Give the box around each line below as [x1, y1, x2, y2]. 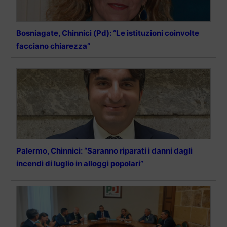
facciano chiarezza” [16, 41, 90, 51]
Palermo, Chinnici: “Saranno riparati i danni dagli [16, 145, 193, 156]
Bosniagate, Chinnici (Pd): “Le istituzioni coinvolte [16, 28, 199, 38]
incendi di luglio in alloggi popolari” [16, 158, 143, 168]
